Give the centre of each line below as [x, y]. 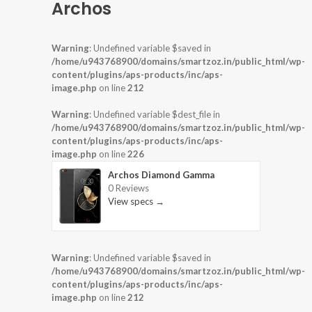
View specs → [136, 201]
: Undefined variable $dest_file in [155, 114]
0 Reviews [128, 188]
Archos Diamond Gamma [161, 174]
